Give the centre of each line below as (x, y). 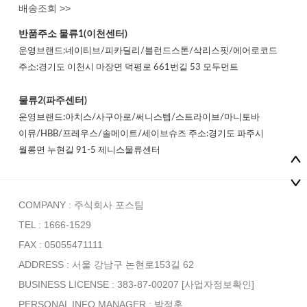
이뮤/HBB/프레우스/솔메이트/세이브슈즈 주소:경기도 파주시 (141, 134)
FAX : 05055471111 (61, 245)
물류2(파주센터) (53, 100)
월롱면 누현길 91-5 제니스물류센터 (89, 150)
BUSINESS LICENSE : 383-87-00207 (100, 284)
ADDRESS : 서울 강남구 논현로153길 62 (106, 265)
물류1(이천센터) (93, 34)
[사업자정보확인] (218, 284)
